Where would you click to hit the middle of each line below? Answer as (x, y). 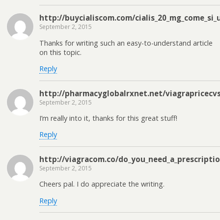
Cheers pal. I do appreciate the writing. (102, 184)
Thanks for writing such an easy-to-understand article (126, 43)
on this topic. (60, 52)
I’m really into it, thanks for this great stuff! (108, 118)
